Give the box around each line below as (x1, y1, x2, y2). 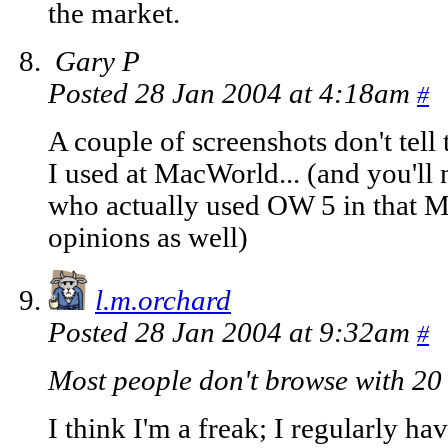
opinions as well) (48, 222, 248, 254)
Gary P (55, 46, 140, 78)
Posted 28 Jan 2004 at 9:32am (48, 317, 417, 349)
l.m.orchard (95, 285, 231, 317)
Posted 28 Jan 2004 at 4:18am (48, 78, 417, 110)
